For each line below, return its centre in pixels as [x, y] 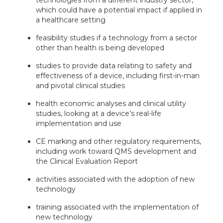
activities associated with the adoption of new [115, 179]
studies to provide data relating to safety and [114, 65]
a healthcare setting [71, 20]
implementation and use [79, 123]
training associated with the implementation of [117, 207]
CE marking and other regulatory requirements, [119, 141]
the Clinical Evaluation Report [87, 161]
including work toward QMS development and [116, 151]
